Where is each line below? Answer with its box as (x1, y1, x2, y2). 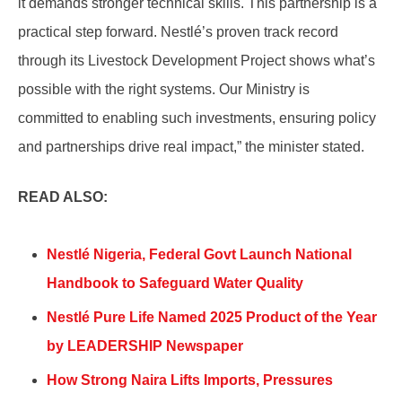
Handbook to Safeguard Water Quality (47, 275, 303, 291)
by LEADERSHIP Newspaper (47, 337, 247, 354)
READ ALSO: (18, 188, 111, 205)
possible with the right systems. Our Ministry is (18, 81, 310, 97)
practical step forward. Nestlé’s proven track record (18, 23, 338, 39)
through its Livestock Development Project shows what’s (18, 52, 375, 68)
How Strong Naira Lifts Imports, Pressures (47, 371, 333, 388)
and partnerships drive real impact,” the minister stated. (18, 138, 364, 154)
